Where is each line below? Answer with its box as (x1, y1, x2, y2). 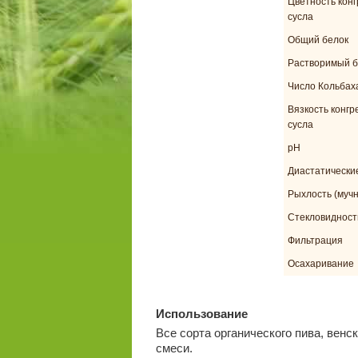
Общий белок (287, 34, 348, 46)
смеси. (155, 340, 193, 355)
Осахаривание (287, 257, 354, 269)
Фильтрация (287, 234, 343, 246)
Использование (155, 306, 248, 320)
